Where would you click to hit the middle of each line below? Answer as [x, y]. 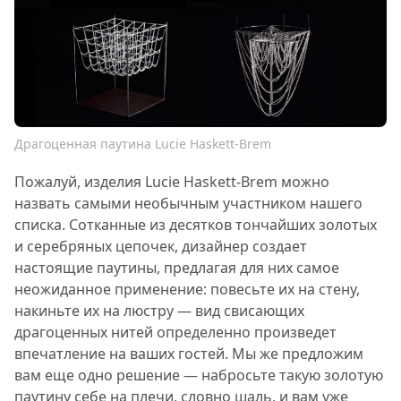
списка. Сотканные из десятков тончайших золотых [196, 225]
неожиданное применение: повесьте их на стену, [187, 290]
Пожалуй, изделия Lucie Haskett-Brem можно [172, 182]
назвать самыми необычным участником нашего [188, 204]
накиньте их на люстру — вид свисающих [159, 311]
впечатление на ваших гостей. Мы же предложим [189, 354]
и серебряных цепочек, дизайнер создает [161, 247]
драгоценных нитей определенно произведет [175, 333]
